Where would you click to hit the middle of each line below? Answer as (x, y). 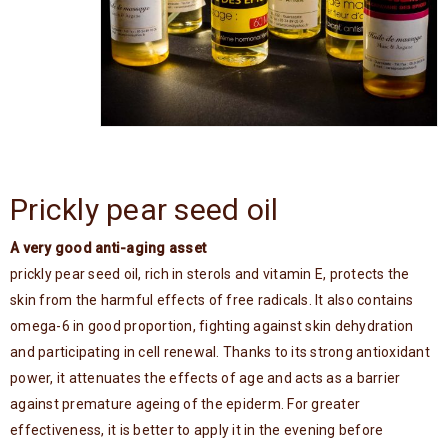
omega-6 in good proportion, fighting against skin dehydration (212, 326)
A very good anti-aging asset (108, 248)
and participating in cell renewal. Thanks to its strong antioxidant (220, 352)
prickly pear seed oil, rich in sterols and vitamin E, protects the (210, 274)
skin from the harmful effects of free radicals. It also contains (211, 300)
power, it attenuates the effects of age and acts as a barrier (205, 378)
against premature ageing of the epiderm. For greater (185, 404)
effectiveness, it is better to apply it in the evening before (197, 430)
